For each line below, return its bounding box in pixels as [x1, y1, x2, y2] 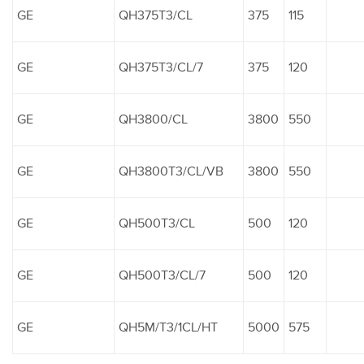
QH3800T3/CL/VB [119, 162, 223, 180]
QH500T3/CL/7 [119, 266, 206, 284]
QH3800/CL [119, 110, 188, 128]
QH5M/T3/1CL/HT [119, 318, 218, 336]
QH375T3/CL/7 [119, 58, 203, 76]
